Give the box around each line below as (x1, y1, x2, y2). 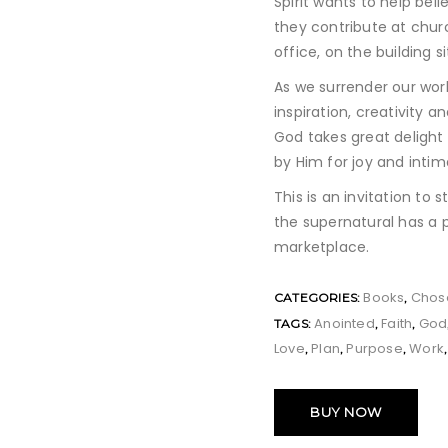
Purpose (346, 339, 403, 358)
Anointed (314, 314, 375, 333)
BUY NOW (310, 404, 382, 420)
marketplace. (274, 237, 370, 257)
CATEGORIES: (274, 290, 364, 305)
